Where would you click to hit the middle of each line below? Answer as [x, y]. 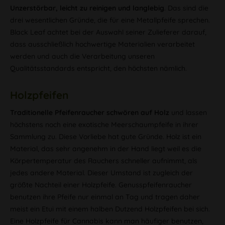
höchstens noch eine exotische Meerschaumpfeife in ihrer [104, 125]
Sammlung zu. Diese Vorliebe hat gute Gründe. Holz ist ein [106, 137]
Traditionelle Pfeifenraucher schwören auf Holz [90, 113]
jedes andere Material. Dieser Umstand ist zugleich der [101, 173]
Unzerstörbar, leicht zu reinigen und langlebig [87, 8]
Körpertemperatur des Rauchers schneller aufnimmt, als [104, 161]
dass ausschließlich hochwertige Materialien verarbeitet [102, 44]
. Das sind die [186, 8]
